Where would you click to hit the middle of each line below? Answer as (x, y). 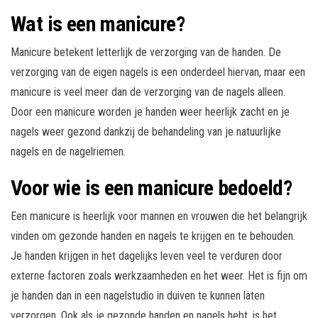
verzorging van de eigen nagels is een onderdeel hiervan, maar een (158, 72)
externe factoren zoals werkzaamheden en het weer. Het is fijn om (159, 276)
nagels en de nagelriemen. (68, 152)
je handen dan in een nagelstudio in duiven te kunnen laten (138, 296)
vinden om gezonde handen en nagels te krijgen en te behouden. (153, 236)
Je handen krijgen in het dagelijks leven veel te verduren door (147, 256)
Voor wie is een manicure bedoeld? (152, 188)
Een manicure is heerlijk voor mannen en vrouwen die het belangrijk (159, 216)
